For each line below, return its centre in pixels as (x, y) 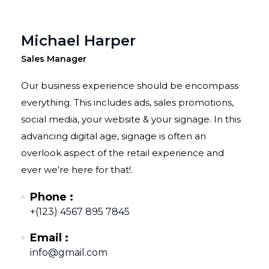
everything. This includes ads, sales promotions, (127, 102)
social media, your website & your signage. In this (131, 119)
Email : (49, 238)
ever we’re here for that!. (77, 170)
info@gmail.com (69, 252)
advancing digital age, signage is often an (113, 136)
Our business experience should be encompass (130, 86)
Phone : (52, 197)
